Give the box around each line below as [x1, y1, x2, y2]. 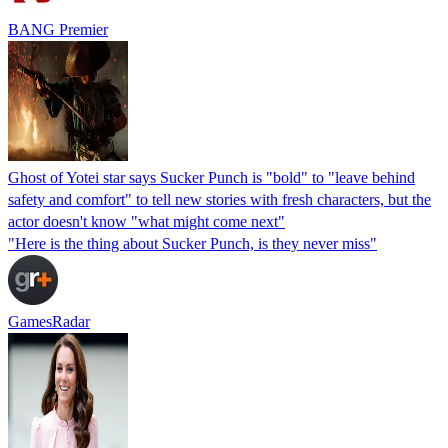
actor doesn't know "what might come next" [8, 212, 285, 230]
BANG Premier [8, 20, 108, 38]
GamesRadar [8, 312, 90, 330]
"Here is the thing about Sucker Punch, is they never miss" [8, 234, 377, 252]
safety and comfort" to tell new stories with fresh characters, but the [8, 190, 431, 208]
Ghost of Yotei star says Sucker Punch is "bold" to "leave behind [8, 168, 415, 186]
